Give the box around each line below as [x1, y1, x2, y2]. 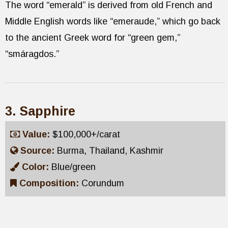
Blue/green [51, 162, 96, 173]
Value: [22, 129, 52, 140]
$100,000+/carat [52, 129, 120, 140]
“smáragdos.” [5, 49, 59, 60]
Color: [22, 162, 51, 173]
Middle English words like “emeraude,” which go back [5, 16, 220, 27]
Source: [20, 146, 57, 156]
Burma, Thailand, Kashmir [57, 146, 163, 156]
